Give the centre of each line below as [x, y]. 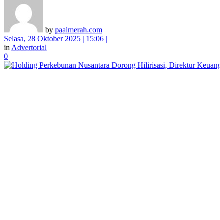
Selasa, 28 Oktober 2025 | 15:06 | [55, 38]
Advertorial [29, 47]
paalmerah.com [79, 29]
